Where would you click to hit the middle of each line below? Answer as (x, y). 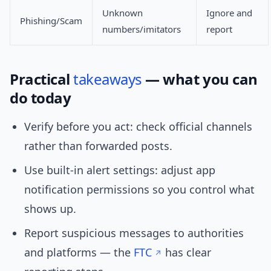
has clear (187, 253)
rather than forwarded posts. (98, 146)
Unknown (122, 13)
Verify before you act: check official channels (138, 127)
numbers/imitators (142, 29)
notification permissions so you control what (139, 190)
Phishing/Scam (51, 21)
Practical (42, 79)
